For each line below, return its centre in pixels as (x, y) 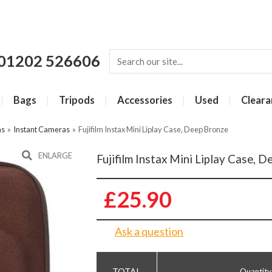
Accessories (145, 100)
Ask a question (149, 231)
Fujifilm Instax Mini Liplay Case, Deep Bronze (153, 129)
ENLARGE (55, 155)
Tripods (77, 100)
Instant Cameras (42, 129)
